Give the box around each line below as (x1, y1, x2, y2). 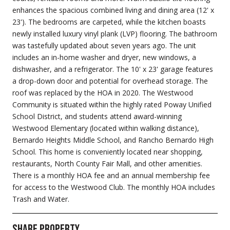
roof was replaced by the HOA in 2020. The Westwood (12, 87, 193, 98)
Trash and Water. (12, 194, 69, 204)
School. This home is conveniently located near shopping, (12, 146, 203, 157)
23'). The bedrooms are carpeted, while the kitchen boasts (12, 16, 206, 27)
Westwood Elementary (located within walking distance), (12, 123, 199, 133)
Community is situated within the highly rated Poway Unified (12, 99, 212, 109)
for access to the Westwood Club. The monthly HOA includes (12, 182, 215, 192)
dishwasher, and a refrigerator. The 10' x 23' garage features (12, 64, 213, 74)
